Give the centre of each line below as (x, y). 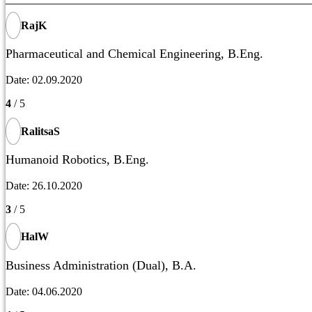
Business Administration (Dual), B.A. (101, 265)
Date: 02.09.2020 (44, 80)
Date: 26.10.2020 (44, 186)
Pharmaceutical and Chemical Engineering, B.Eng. (134, 54)
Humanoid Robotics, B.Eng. (77, 159)
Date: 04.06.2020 (44, 291)
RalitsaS (40, 131)
